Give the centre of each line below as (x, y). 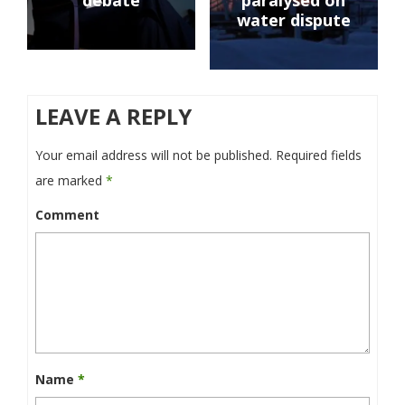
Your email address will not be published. (154, 155)
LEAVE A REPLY (113, 117)
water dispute (293, 20)
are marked (71, 181)
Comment (67, 215)
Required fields (319, 155)
